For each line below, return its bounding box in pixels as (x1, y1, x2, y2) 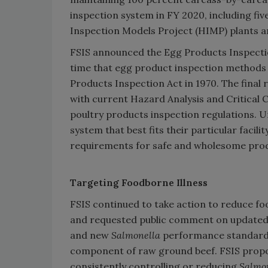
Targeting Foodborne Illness (70, 176, 208, 188)
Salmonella (111, 229, 163, 241)
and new (70, 229, 111, 241)
